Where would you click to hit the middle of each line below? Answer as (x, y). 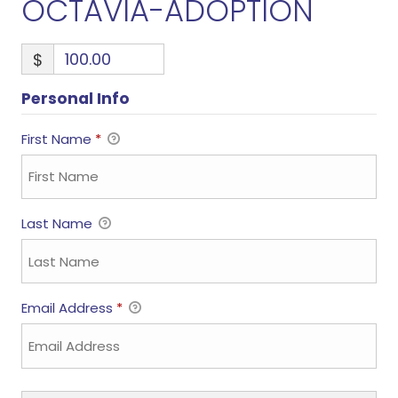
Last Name (58, 224)
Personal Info (75, 98)
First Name (58, 139)
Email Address (68, 308)
